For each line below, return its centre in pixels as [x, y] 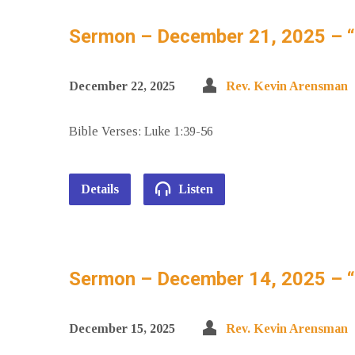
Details [100, 189]
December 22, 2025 [122, 86]
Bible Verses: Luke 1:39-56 [141, 131]
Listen [194, 189]
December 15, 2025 [122, 328]
